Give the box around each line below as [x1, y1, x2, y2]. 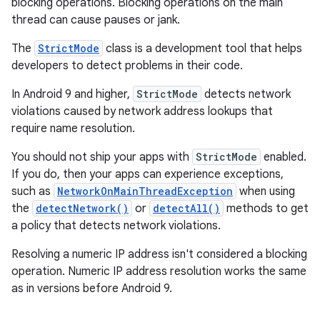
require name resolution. [11, 121, 135, 136]
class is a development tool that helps [103, 41, 302, 56]
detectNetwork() [36, 201, 129, 215]
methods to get [224, 201, 309, 216]
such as [11, 184, 54, 199]
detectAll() [153, 201, 220, 215]
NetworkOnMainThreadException [57, 184, 233, 198]
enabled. [261, 150, 306, 164]
